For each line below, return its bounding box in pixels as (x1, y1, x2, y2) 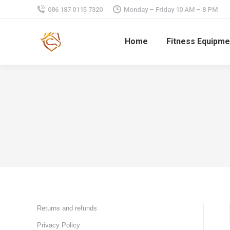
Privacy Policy (37, 221, 80, 229)
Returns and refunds (37, 204, 97, 212)
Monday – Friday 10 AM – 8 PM (124, 5, 218, 13)
